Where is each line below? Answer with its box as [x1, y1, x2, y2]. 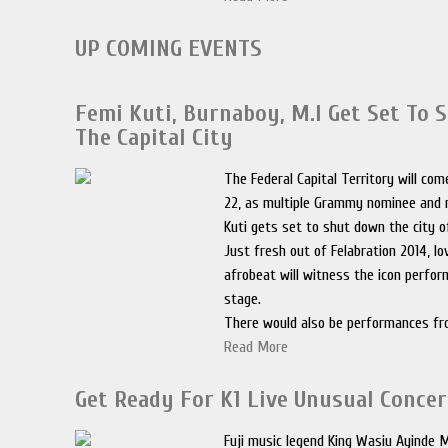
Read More [224, 338, 289, 356]
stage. [224, 290, 262, 308]
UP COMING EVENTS [75, 35, 263, 62]
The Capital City [75, 124, 234, 151]
